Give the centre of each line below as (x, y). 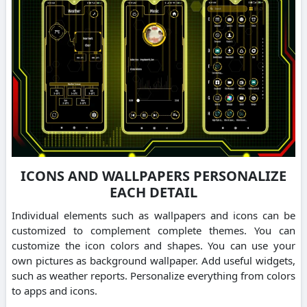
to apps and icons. (54, 290)
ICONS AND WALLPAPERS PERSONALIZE (153, 175)
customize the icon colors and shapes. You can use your (153, 245)
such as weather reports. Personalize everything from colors (153, 275)
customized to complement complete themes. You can (153, 230)
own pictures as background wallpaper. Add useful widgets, (153, 260)
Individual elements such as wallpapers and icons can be (153, 215)
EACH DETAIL (153, 192)
